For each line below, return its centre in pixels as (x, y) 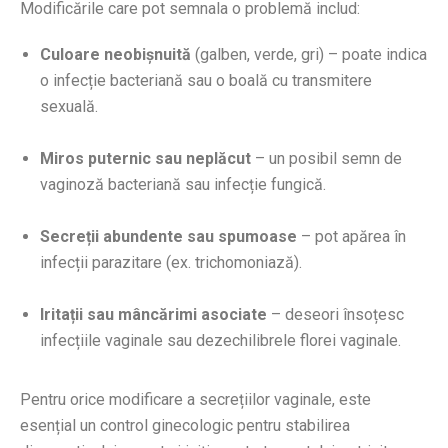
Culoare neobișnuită (115, 54)
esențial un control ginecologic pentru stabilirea (185, 426)
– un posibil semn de (326, 158)
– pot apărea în (351, 236)
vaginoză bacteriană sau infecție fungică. (183, 184)
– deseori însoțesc (335, 314)
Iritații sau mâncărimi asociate (153, 314)
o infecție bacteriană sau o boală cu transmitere (206, 80)
